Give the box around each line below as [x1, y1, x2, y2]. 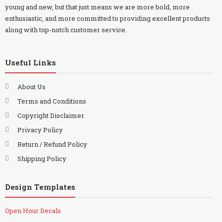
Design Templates [4, 181, 75, 192]
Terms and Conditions [17, 97, 86, 106]
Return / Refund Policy [17, 140, 87, 149]
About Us [17, 82, 46, 92]
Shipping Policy [17, 154, 66, 164]
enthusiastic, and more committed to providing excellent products [4, 13, 210, 23]
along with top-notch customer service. [4, 25, 127, 34]
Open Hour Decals [4, 206, 61, 215]
